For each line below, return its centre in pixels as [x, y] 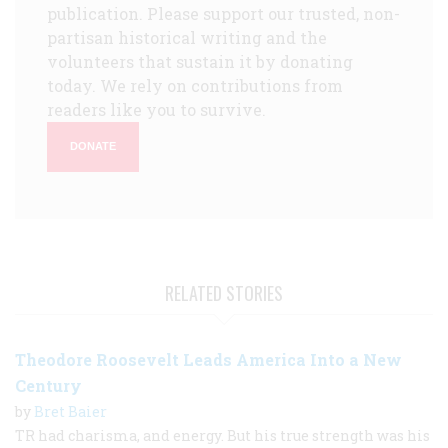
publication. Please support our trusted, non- [223, 13]
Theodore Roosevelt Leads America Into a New [208, 359]
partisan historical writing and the [187, 37]
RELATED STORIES [224, 292]
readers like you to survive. [156, 109]
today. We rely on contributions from [195, 85]
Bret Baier [70, 411]
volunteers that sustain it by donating [200, 61]
